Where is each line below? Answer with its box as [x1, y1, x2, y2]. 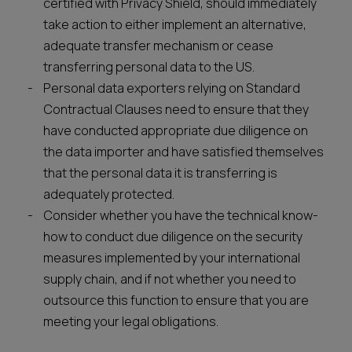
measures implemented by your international [43, 249, 300, 266]
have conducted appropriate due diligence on [43, 122, 308, 139]
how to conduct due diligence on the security [43, 228, 302, 245]
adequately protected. [43, 185, 174, 203]
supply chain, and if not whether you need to [43, 270, 296, 288]
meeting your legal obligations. [43, 313, 218, 330]
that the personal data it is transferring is [43, 164, 277, 181]
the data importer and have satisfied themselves [43, 143, 324, 160]
